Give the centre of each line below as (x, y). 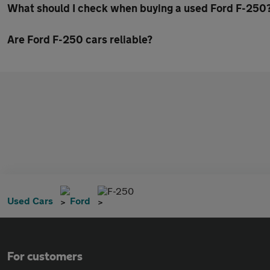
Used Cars (30, 200)
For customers (45, 257)
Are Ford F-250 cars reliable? (80, 39)
